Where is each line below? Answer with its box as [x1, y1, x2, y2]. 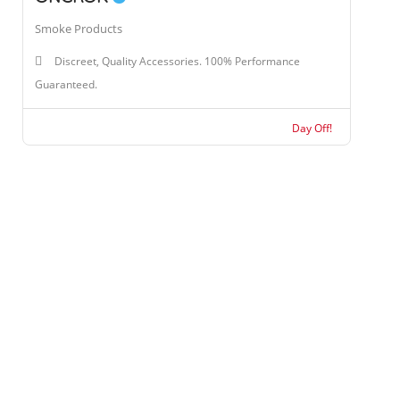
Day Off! [291, 121, 332, 136]
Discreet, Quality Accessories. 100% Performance [54, 54, 300, 69]
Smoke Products [35, 21, 122, 37]
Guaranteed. [35, 77, 97, 92]
